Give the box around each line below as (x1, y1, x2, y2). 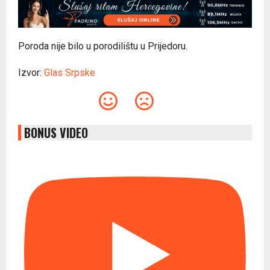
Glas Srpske (44, 66, 95, 78)
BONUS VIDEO (24, 123, 88, 142)
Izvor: (18, 66, 44, 78)
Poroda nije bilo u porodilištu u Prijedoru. (18, 40, 187, 52)
